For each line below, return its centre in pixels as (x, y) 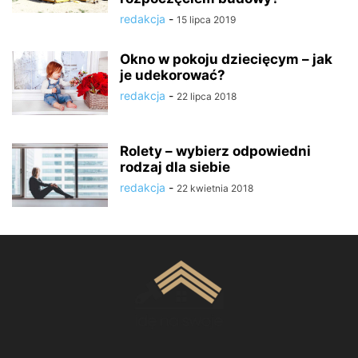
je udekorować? (173, 75)
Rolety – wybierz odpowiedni (215, 151)
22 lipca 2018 (207, 96)
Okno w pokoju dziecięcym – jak (226, 59)
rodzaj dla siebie (175, 167)
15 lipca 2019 (206, 20)
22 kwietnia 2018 (215, 188)
